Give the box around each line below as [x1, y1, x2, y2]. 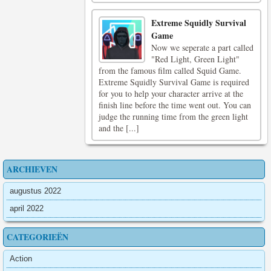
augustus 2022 [10, 186, 61, 195]
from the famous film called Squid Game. [99, 65, 241, 76]
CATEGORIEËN [7, 230, 68, 243]
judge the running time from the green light [99, 111, 248, 122]
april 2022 [10, 204, 44, 213]
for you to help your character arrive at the [99, 88, 243, 99]
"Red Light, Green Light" [151, 53, 240, 65]
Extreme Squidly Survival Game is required [99, 76, 249, 88]
